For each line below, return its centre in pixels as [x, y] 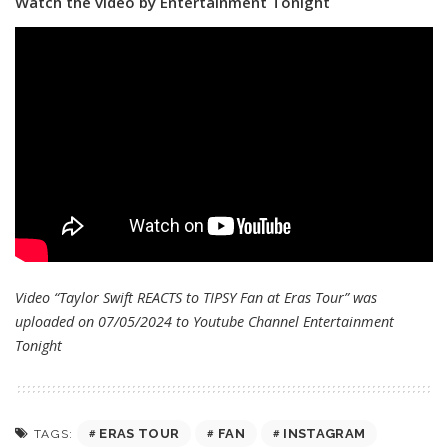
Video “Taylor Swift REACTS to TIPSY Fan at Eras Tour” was [196, 298]
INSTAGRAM [324, 434]
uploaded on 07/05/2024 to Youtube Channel [159, 322]
